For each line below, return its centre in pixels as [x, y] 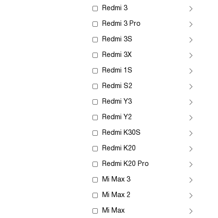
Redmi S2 [117, 86]
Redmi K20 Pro [126, 164]
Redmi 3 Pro [121, 24]
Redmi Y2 [117, 118]
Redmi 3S [117, 40]
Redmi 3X [117, 55]
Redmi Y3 [117, 102]
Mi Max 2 [116, 195]
